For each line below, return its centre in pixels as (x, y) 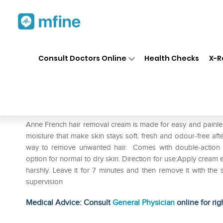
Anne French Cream (92, 93)
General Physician (144, 203)
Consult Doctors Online (82, 58)
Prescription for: (54, 110)
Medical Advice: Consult (69, 203)
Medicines (115, 49)
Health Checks (172, 58)
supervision (44, 182)
